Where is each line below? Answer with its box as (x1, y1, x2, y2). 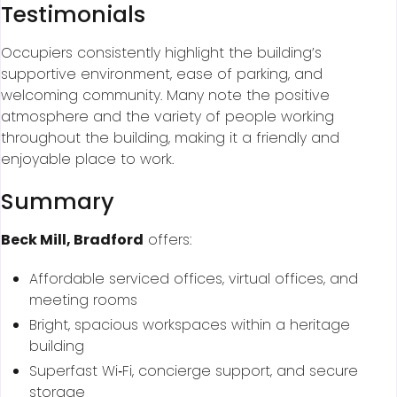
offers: (144, 230, 191, 251)
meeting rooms (29, 290, 137, 311)
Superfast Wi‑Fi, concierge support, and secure (29, 361, 358, 382)
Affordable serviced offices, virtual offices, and (29, 269, 358, 290)
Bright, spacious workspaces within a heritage (29, 315, 350, 336)
